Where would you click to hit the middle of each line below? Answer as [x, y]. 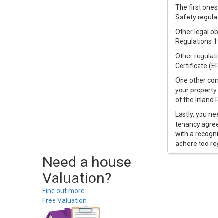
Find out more [64, 191]
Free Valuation [64, 200]
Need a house [87, 162]
